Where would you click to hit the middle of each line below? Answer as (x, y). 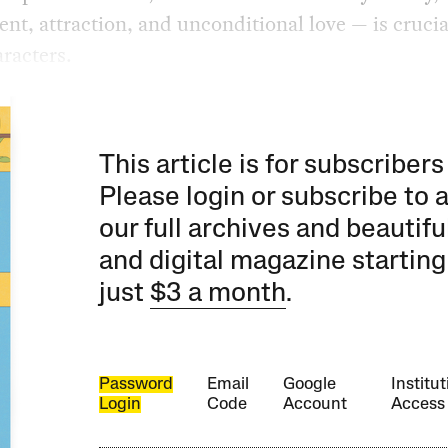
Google (310, 384)
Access (417, 404)
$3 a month (218, 294)
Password (136, 384)
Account (315, 404)
